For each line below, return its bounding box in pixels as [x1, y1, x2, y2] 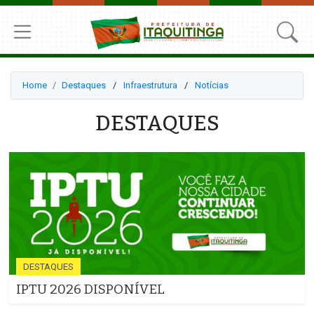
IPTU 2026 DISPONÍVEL [16, 281, 165, 298]
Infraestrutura [123, 79, 177, 90]
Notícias [195, 79, 228, 90]
